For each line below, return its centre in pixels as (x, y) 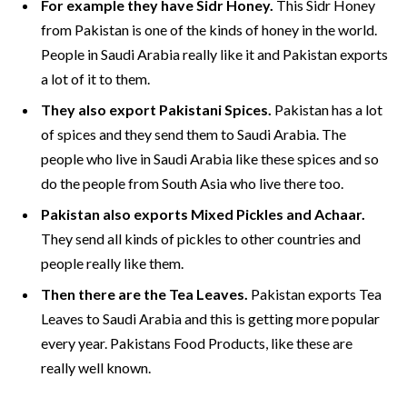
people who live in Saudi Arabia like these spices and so (210, 159)
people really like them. (112, 263)
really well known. (96, 368)
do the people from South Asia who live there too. (192, 184)
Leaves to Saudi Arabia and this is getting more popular (210, 319)
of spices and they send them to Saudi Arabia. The (194, 134)
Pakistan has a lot (327, 110)
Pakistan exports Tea (315, 294)
